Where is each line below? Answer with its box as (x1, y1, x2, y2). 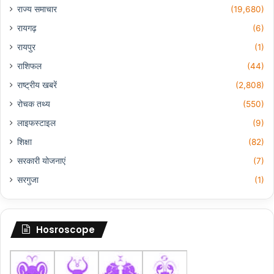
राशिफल (17, 61, 42, 72)
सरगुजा (17, 175, 39, 185)
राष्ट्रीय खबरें (17, 80, 57, 91)
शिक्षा (17, 137, 32, 147)
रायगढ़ (17, 23, 37, 34)
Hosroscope (36, 223, 95, 237)
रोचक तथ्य (17, 99, 50, 109)
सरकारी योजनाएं (17, 156, 65, 166)
